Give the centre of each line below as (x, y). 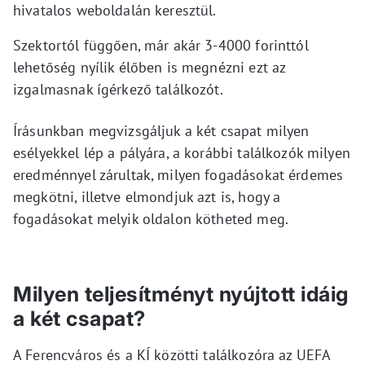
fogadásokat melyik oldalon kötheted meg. (151, 218)
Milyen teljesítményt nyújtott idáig (181, 294)
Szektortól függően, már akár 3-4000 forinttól (161, 45)
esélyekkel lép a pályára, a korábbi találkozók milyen (182, 152)
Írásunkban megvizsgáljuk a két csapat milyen (161, 130)
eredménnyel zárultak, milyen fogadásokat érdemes (178, 174)
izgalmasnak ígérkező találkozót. (118, 89)
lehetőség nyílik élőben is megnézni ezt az (150, 67)
